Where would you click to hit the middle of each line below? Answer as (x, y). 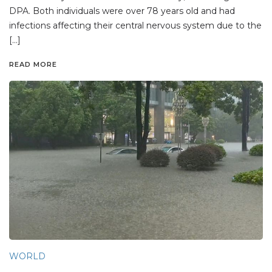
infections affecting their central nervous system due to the (135, 26)
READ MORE (33, 65)
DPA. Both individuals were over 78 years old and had (122, 11)
